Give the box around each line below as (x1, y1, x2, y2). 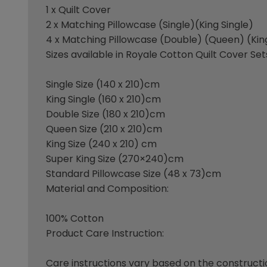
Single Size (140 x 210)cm (46, 77, 160, 92)
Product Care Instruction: (46, 226, 164, 241)
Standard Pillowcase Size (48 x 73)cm (46, 167, 222, 181)
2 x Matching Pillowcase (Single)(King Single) (46, 18, 254, 32)
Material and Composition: (46, 182, 169, 196)
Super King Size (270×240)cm (46, 152, 184, 166)
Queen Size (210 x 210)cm (46, 122, 163, 136)
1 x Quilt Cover (46, 3, 111, 17)
